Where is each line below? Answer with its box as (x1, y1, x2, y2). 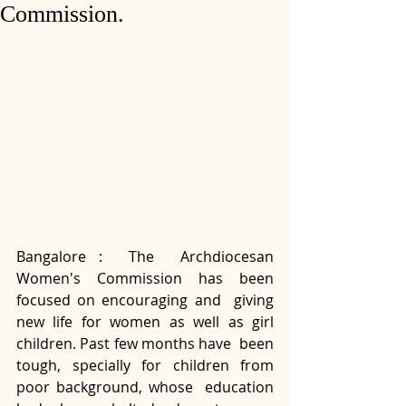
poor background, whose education (16, 377, 274, 397)
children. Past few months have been (16, 333, 274, 353)
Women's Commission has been (16, 268, 274, 288)
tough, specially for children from (16, 355, 274, 375)
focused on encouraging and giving (16, 290, 274, 310)
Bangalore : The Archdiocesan (16, 246, 274, 266)
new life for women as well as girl (16, 312, 274, 332)
